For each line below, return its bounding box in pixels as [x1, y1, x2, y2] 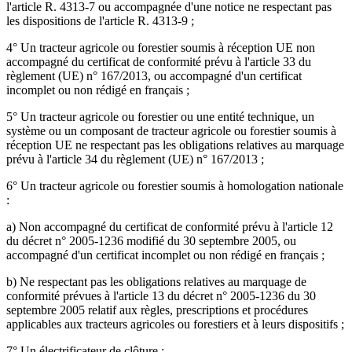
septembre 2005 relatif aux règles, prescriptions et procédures [6, 303, 308, 317]
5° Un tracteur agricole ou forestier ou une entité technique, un [6, 110, 314, 124]
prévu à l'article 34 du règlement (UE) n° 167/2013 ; [6, 152, 264, 167]
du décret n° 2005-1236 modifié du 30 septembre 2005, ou [6, 234, 296, 248]
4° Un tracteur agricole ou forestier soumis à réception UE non [6, 41, 315, 55]
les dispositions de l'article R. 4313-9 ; [6, 14, 194, 28]
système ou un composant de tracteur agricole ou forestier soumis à [6, 124, 336, 138]
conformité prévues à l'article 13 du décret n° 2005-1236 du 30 [6, 289, 316, 303]
